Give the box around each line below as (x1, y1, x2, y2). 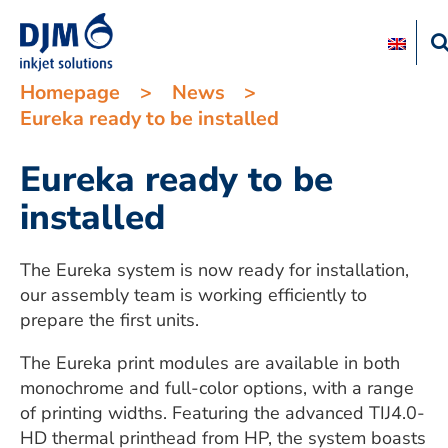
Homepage (20, 79, 120, 106)
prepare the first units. (20, 308, 199, 333)
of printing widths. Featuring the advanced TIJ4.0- (20, 401, 425, 426)
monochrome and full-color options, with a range (20, 376, 414, 401)
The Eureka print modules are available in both (20, 351, 400, 376)
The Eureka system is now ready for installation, (20, 258, 409, 283)
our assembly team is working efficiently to (20, 283, 367, 308)
